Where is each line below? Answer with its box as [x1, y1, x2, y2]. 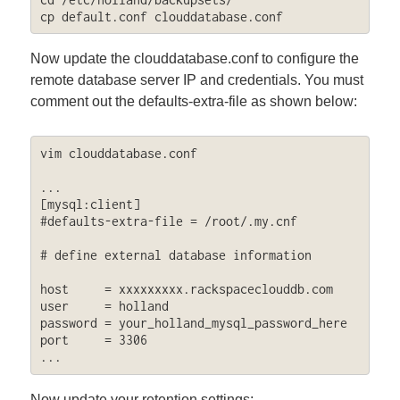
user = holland [39, 298, 169, 314]
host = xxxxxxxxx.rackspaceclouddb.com [39, 281, 333, 297]
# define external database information [39, 247, 312, 263]
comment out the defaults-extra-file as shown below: [30, 94, 358, 110]
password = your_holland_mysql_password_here [39, 315, 347, 331]
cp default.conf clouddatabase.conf [39, 8, 283, 24]
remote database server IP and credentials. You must [30, 72, 364, 88]
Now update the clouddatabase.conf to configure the [30, 51, 360, 67]
